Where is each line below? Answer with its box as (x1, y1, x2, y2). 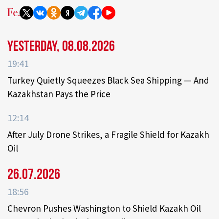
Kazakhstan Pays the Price (7, 88, 110, 100)
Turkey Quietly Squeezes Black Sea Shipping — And (7, 74, 209, 87)
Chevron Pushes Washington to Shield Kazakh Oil (7, 202, 201, 215)
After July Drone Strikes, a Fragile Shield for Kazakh (7, 129, 209, 141)
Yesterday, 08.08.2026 (7, 38, 115, 56)
